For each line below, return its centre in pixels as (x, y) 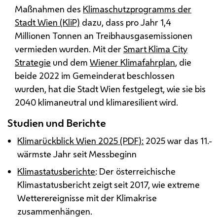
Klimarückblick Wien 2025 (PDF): (81, 141)
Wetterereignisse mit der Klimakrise (87, 198)
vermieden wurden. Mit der (69, 49)
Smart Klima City (155, 49)
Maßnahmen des (49, 9)
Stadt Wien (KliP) (47, 22)
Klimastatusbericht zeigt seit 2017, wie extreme (109, 185)
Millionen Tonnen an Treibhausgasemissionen (104, 36)
